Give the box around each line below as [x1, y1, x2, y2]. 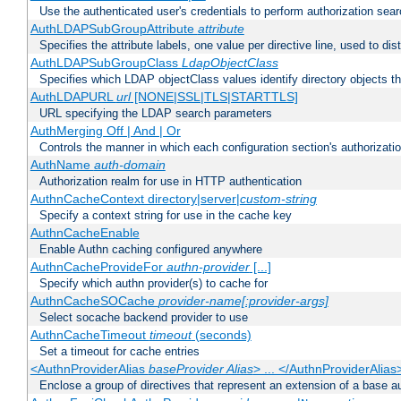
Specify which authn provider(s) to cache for [39, 277, 268, 291]
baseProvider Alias [148, 362, 253, 377]
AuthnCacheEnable [30, 226, 140, 241]
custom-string [239, 192, 317, 207]
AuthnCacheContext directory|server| [30, 192, 240, 207]
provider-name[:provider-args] [158, 294, 328, 309]
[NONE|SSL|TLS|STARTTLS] [130, 90, 298, 105]
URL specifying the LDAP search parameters [39, 107, 272, 121]
